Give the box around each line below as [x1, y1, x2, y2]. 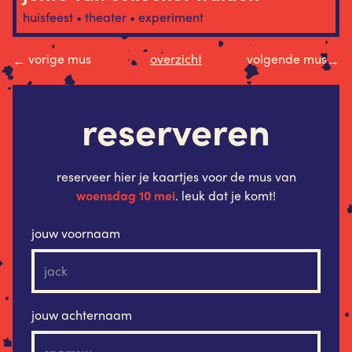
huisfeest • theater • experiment [23, 7, 203, 26]
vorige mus [25, 49, 91, 68]
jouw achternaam [31, 305, 132, 324]
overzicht [150, 49, 202, 68]
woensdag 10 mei [76, 185, 175, 204]
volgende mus [247, 49, 327, 68]
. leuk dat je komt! [175, 185, 276, 204]
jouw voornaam [31, 223, 120, 242]
